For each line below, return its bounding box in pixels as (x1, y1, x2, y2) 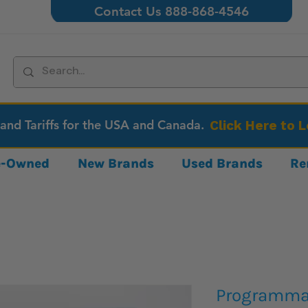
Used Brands (181, 155, 263, 171)
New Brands (77, 155, 154, 171)
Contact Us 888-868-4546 (94, 3, 250, 19)
